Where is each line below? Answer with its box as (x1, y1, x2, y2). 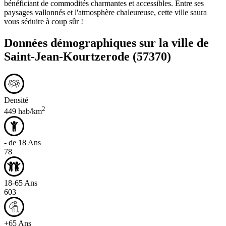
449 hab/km (4, 106, 42, 116)
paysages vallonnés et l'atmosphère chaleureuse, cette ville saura (4, 8, 207, 17)
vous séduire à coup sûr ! (4, 17, 83, 26)
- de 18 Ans (4, 138, 41, 147)
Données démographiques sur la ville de (4, 36, 209, 49)
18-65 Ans (4, 178, 37, 187)
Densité (4, 95, 28, 104)
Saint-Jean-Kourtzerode (4, 49, 130, 63)
